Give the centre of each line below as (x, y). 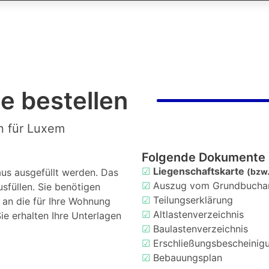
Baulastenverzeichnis (201, 229)
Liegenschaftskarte (200, 171)
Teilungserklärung (193, 200)
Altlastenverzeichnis (198, 214)
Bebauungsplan (188, 258)
